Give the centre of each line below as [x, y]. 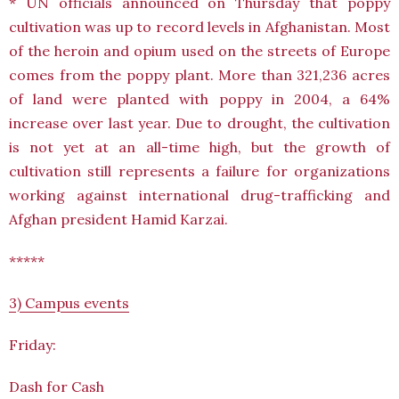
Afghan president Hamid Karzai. [118, 219]
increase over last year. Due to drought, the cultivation [199, 123]
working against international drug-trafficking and [199, 195]
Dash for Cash [57, 387]
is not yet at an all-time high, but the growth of [199, 147]
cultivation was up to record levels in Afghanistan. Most [199, 27]
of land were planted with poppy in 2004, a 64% [199, 99]
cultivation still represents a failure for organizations [199, 171]
